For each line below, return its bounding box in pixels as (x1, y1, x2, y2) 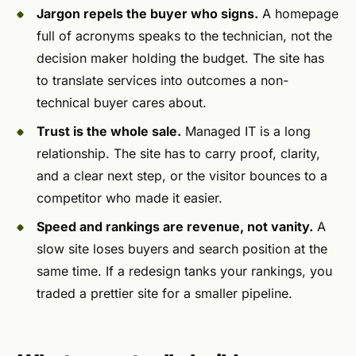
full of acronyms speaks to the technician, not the (37, 28, 332, 44)
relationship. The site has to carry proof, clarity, (37, 145, 320, 162)
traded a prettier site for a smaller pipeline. (37, 285, 292, 302)
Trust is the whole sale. (37, 123, 181, 140)
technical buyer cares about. (37, 95, 207, 111)
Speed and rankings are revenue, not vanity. (37, 219, 313, 235)
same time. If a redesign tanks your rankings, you (37, 263, 332, 280)
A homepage (258, 6, 339, 22)
